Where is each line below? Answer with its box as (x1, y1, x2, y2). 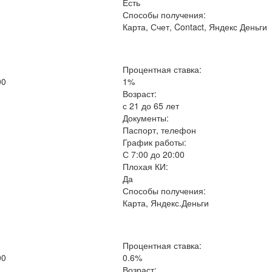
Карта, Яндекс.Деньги (123, 197, 209, 209)
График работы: (123, 136, 187, 148)
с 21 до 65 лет (123, 100, 180, 112)
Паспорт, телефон (123, 124, 197, 136)
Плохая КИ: (123, 160, 169, 172)
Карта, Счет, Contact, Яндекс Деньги (123, 21, 268, 33)
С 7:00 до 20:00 (123, 148, 185, 160)
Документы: (123, 112, 169, 124)
